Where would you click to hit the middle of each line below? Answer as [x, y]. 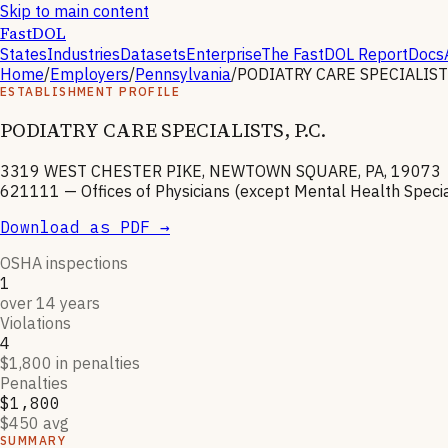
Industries [83, 54]
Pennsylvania [183, 74]
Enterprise [223, 54]
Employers [89, 74]
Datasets [153, 54]
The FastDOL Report [334, 54]
